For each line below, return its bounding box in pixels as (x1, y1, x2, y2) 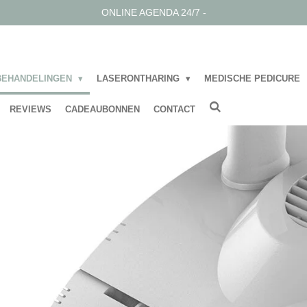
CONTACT (153, 104, 195, 115)
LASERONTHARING (97, 73, 183, 84)
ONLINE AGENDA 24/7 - (101, 7, 206, 18)
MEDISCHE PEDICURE (204, 73, 304, 84)
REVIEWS (10, 104, 51, 115)
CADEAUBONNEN (65, 104, 140, 115)
